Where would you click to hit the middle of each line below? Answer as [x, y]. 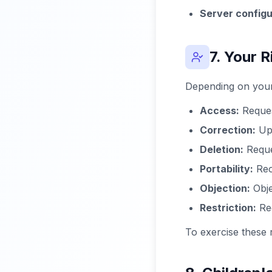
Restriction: [228, 208]
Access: [219, 110]
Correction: [228, 130]
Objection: [225, 188]
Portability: [226, 169]
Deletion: [222, 149]
